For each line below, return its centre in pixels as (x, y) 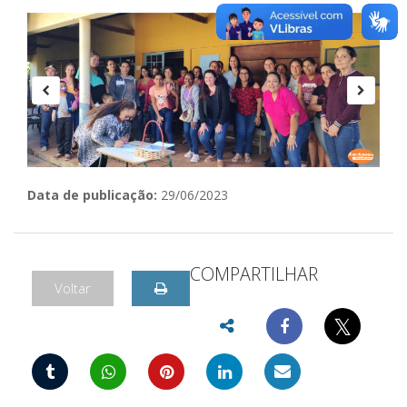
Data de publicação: (92, 195)
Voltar (73, 288)
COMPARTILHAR (254, 274)
